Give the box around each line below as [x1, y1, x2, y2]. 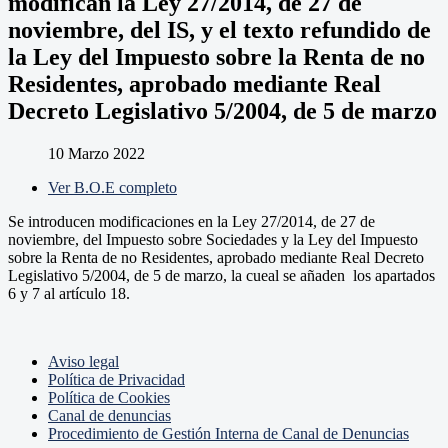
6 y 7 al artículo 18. [8, 284, 130, 302]
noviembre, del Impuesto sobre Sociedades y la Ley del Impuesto [8, 230, 418, 248]
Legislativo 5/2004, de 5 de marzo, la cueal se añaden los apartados [8, 266, 435, 284]
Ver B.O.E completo [48, 178, 177, 196]
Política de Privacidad [48, 370, 185, 388]
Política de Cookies [48, 388, 170, 406]
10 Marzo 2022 [48, 144, 145, 162]
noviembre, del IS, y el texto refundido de [8, 16, 431, 43]
